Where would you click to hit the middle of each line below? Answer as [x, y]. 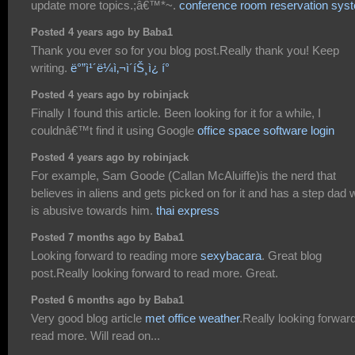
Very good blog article [88, 319]
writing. [51, 68]
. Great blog [292, 256]
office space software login [266, 131]
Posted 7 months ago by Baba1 [107, 237]
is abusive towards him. [94, 211]
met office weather [192, 319]
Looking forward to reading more [116, 256]
